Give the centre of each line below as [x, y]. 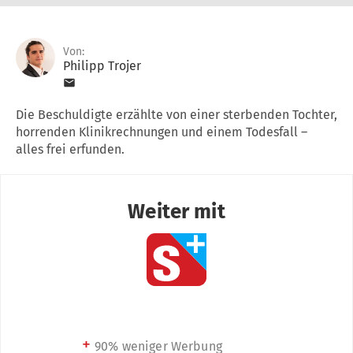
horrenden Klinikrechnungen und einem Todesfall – [162, 132]
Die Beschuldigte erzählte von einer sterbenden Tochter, [176, 114]
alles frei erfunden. [70, 149]
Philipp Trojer [102, 65]
